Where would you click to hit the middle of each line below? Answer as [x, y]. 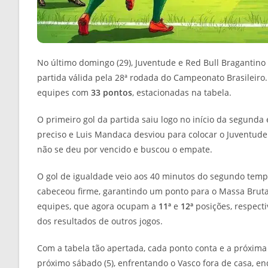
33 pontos [112, 93]
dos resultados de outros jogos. [100, 221]
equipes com [64, 93]
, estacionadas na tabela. [182, 93]
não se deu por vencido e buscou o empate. [125, 150]
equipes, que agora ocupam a [98, 206]
